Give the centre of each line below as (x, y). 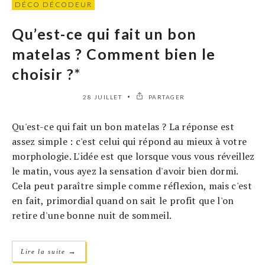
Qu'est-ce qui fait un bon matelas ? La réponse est (123, 126)
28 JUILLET (103, 97)
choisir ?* (46, 74)
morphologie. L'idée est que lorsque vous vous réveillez (133, 156)
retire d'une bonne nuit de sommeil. (92, 215)
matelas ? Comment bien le (114, 54)
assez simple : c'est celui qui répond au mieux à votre (130, 141)
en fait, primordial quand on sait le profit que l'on (123, 200)
